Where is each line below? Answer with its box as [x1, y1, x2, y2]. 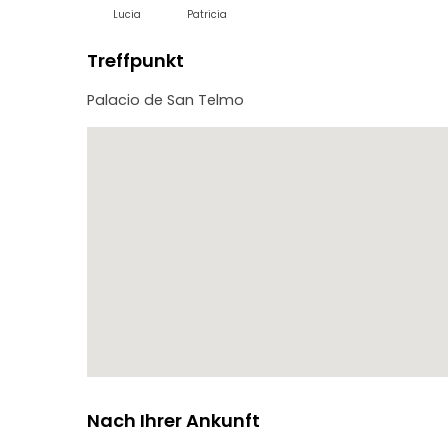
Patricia [187, 7, 227, 22]
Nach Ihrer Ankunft [87, 408, 260, 433]
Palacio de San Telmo [87, 90, 244, 110]
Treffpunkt [87, 48, 184, 73]
